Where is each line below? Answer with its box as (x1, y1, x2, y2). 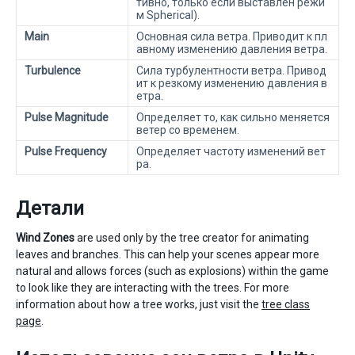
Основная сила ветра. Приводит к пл (136, 29, 327, 43)
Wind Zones (16, 231, 74, 244)
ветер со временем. (136, 123, 239, 136)
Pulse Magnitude (25, 110, 109, 124)
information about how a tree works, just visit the (16, 297, 261, 311)
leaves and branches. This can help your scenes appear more (16, 247, 319, 261)
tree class (261, 297, 310, 311)
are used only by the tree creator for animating (74, 231, 309, 244)
